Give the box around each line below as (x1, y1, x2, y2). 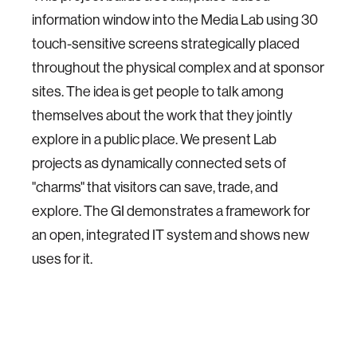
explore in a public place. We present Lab (32, 131, 277, 147)
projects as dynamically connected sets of (32, 155, 286, 171)
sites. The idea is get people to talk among (32, 84, 284, 100)
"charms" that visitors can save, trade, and (32, 179, 278, 195)
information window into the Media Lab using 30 (32, 12, 318, 28)
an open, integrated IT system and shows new (32, 227, 309, 243)
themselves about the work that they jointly (32, 108, 292, 124)
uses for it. (32, 251, 92, 267)
